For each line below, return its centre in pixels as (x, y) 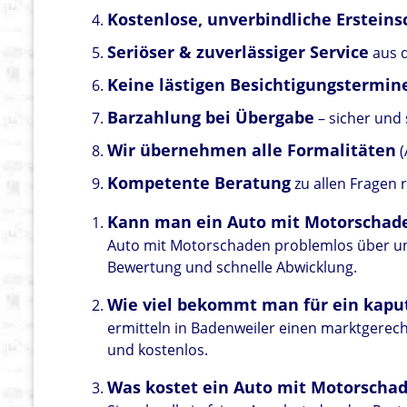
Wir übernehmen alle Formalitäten (252, 150)
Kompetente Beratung (199, 183)
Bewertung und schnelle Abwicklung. (233, 268)
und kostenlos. (158, 350)
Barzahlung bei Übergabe (211, 118)
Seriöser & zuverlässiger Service (238, 52)
